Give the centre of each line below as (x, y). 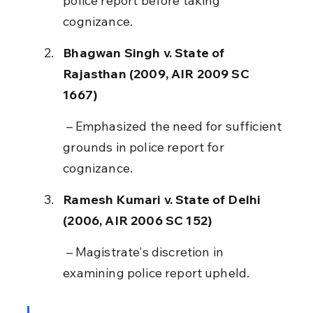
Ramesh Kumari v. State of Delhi (163, 199)
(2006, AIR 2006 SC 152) (138, 220)
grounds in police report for (145, 147)
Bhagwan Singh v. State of (145, 52)
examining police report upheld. (156, 272)
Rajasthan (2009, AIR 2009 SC (158, 73)
